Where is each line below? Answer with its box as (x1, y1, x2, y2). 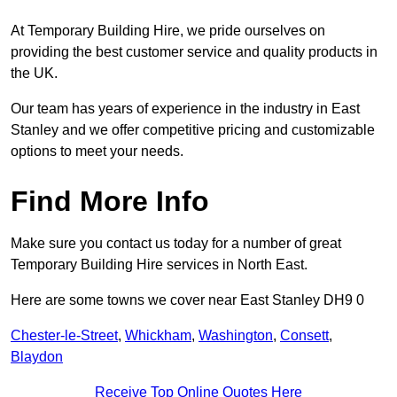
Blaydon (11, 349, 63, 365)
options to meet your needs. (11, 144, 183, 160)
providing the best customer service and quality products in (11, 44, 378, 60)
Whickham (125, 328, 191, 344)
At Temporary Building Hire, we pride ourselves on (11, 23, 325, 39)
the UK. (11, 66, 58, 82)
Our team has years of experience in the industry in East (11, 101, 360, 117)
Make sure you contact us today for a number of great (11, 236, 341, 252)
